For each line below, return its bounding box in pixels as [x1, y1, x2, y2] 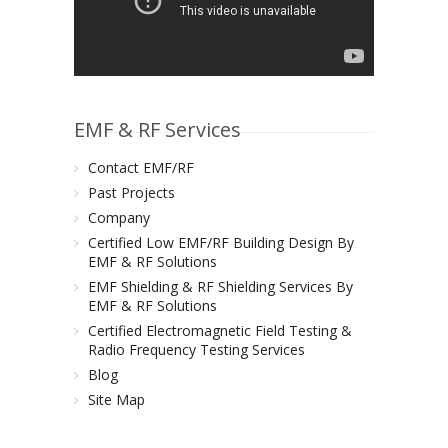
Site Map [88, 390, 145, 409]
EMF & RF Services [74, 116, 241, 143]
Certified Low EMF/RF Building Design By [88, 233, 354, 252]
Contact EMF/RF [88, 158, 194, 177]
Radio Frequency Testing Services [88, 340, 305, 359]
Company [88, 208, 150, 227]
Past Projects [88, 183, 175, 202]
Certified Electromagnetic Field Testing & [88, 321, 352, 340]
